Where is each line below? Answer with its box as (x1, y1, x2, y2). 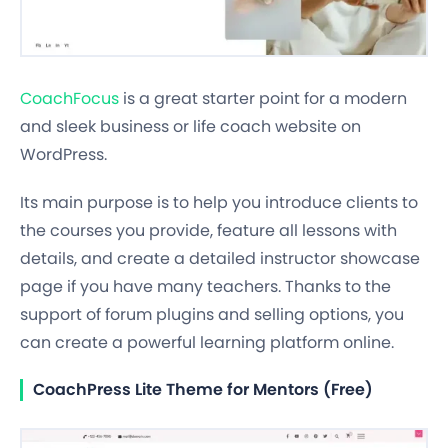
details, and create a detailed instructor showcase (20, 246, 420, 270)
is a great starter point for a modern (119, 86, 407, 110)
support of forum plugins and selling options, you (20, 302, 404, 326)
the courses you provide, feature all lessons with (20, 218, 397, 242)
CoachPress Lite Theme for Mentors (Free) (33, 377, 373, 401)
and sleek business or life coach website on (20, 114, 361, 138)
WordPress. (20, 142, 107, 166)
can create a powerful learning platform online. (20, 330, 394, 354)
